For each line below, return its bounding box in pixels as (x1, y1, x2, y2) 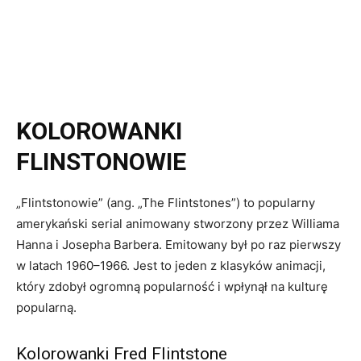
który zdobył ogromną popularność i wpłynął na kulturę (16, 279, 328, 295)
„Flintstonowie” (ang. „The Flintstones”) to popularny (16, 195, 315, 211)
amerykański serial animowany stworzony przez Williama (16, 216, 339, 232)
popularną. (16, 300, 80, 316)
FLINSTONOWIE (16, 147, 186, 176)
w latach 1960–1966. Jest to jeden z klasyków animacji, (16, 258, 326, 274)
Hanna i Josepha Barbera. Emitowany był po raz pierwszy (16, 237, 341, 253)
